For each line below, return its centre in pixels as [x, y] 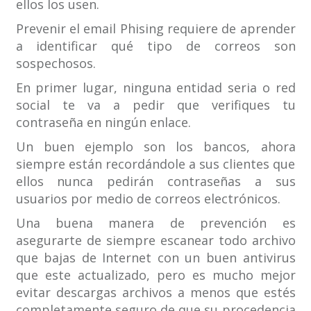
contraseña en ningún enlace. [103, 123]
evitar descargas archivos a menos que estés [155, 293]
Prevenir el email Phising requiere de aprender [155, 29]
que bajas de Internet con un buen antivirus [155, 258]
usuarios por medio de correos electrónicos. [148, 199]
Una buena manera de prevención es [155, 223]
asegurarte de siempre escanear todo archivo [155, 241]
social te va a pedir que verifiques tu [155, 105]
